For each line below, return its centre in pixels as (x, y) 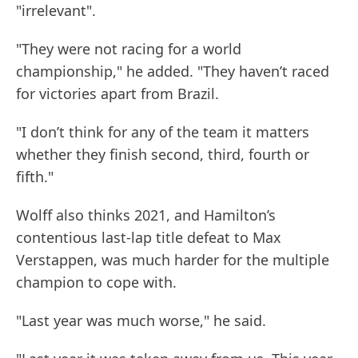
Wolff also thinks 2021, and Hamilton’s (146, 215)
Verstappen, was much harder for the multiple (173, 260)
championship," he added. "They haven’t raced (173, 72)
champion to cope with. (96, 282)
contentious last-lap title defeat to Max (149, 238)
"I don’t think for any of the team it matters (163, 132)
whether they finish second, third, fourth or (163, 155)
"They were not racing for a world (129, 49)
